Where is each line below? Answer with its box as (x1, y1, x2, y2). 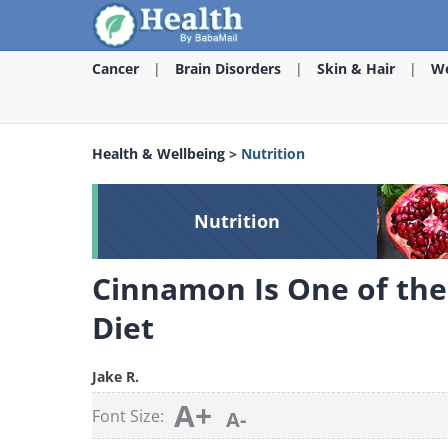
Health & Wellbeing (92, 144, 225, 163)
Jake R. (92, 367, 139, 386)
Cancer (92, 59, 139, 78)
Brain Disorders (175, 59, 281, 78)
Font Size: (92, 405, 164, 427)
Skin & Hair (317, 59, 395, 78)
